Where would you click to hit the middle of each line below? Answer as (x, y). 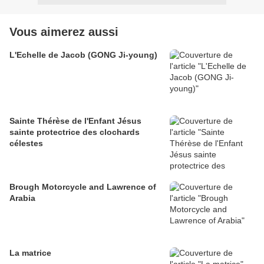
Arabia (22, 198)
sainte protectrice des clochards (75, 132)
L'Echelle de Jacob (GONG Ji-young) (83, 55)
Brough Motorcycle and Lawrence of (83, 187)
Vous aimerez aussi (64, 32)
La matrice (30, 253)
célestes (26, 143)
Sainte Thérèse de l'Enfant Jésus (75, 121)
